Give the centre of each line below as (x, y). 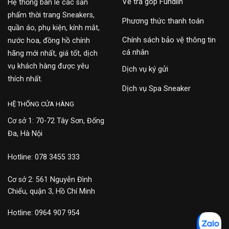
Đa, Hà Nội (25, 134)
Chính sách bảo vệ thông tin (169, 40)
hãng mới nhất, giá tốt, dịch (53, 54)
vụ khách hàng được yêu (48, 66)
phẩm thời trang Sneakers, (51, 15)
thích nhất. (25, 79)
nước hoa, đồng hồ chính (49, 41)
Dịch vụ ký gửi (145, 69)
